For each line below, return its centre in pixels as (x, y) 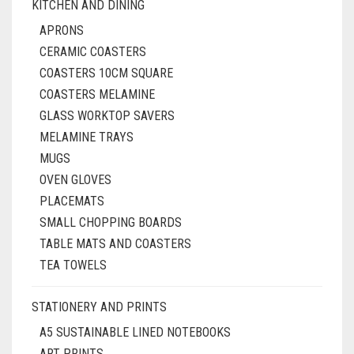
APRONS (62, 31)
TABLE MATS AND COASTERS (115, 244)
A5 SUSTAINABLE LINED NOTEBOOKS (135, 333)
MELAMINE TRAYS (87, 137)
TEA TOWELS (73, 265)
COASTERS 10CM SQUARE (106, 73)
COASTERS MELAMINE (97, 95)
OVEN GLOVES (75, 180)
